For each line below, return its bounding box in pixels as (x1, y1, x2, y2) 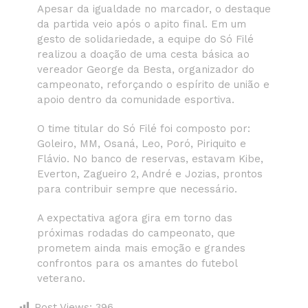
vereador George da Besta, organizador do (37, 63, 254, 76)
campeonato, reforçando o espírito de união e (37, 78, 269, 91)
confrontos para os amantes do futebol (37, 256, 237, 269)
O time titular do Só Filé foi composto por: (37, 122, 250, 135)
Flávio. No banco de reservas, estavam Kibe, (37, 152, 263, 165)
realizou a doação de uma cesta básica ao (37, 47, 250, 60)
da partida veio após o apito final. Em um (37, 17, 246, 30)
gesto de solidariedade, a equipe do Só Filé (37, 32, 254, 45)
